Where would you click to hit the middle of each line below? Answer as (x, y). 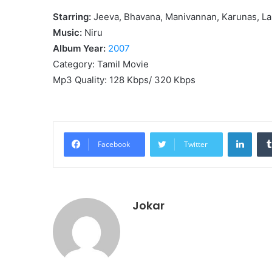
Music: (69, 32)
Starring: (72, 16)
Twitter (196, 144)
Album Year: (79, 48)
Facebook (114, 144)
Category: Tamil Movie (101, 64)
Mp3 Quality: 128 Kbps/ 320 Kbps (124, 80)
